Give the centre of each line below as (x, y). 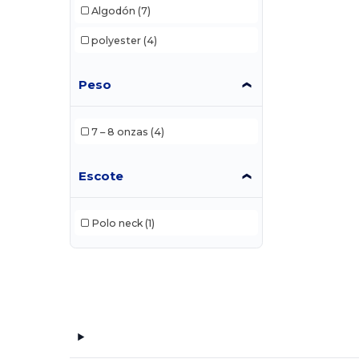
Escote (101, 176)
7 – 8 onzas (119, 131)
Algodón (113, 10)
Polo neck (117, 223)
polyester (116, 40)
